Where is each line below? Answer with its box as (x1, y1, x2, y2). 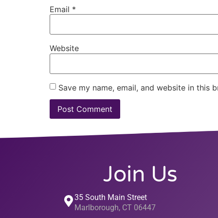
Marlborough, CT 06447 (74, 202, 156, 212)
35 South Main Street (74, 192, 147, 202)
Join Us (103, 161, 178, 188)
